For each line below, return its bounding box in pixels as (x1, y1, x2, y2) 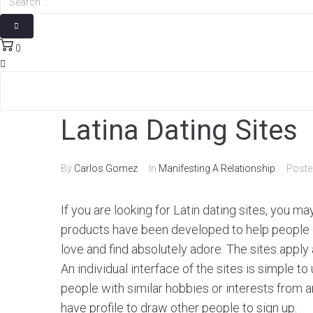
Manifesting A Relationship (159, 163, 275, 174)
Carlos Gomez (74, 163, 138, 174)
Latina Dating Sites (61, 114, 298, 147)
